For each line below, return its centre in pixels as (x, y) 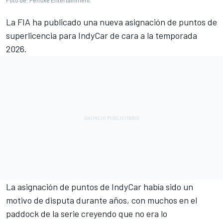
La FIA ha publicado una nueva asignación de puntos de (111, 22)
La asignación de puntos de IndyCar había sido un (100, 187)
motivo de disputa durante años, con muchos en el (102, 200)
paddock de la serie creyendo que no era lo (87, 214)
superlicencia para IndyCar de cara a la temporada (102, 36)
